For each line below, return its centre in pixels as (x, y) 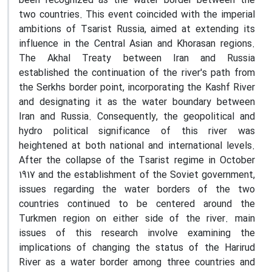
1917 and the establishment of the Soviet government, (137, 175)
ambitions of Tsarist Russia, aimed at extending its (137, 29)
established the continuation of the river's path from (137, 73)
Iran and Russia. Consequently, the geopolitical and (137, 117)
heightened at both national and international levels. (137, 146)
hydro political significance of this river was (137, 131)
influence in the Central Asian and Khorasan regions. (137, 44)
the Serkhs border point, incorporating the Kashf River (137, 88)
